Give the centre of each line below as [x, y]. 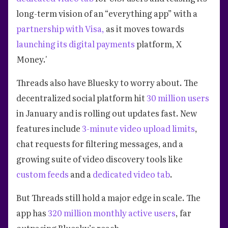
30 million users [178, 97]
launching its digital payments [76, 44]
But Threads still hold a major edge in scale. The [108, 197]
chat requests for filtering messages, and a [100, 143]
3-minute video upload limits [138, 128]
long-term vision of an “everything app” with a [107, 13]
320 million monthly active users [112, 212]
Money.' [33, 59]
